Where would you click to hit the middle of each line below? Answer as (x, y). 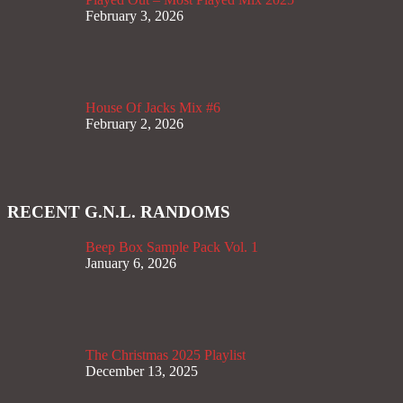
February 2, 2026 (134, 123)
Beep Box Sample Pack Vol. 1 (172, 246)
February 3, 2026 (134, 15)
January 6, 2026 (131, 263)
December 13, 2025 (142, 371)
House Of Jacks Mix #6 (153, 107)
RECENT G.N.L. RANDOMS (119, 212)
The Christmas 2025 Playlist (166, 354)
